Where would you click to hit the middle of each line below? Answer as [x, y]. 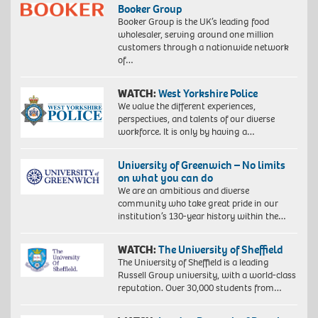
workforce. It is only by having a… [186, 131]
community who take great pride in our [198, 203]
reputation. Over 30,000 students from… [199, 287]
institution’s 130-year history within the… [202, 216]
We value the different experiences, [186, 106]
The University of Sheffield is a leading [193, 262]
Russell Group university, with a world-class [207, 275]
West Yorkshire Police [208, 93]
